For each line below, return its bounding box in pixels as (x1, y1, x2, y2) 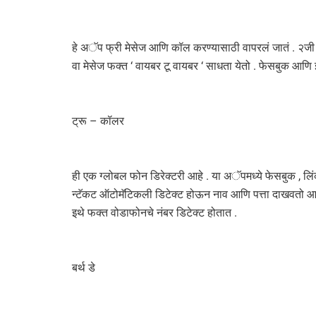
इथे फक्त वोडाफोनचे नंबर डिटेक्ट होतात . (72, 206, 240, 220)
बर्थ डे (72, 261, 98, 275)
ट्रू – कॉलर (72, 114, 127, 128)
